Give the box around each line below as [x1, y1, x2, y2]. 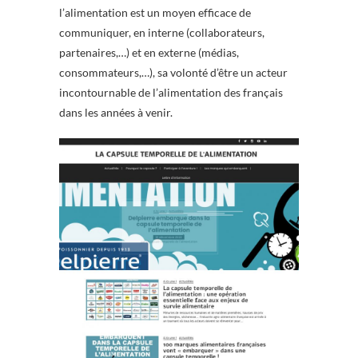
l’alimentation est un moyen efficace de [59, 6, 251, 20]
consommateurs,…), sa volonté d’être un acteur [59, 66, 288, 80]
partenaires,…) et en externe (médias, [59, 46, 239, 60]
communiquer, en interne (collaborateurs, [59, 26, 265, 40]
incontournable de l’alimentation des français [59, 86, 283, 100]
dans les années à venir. [59, 105, 173, 120]
